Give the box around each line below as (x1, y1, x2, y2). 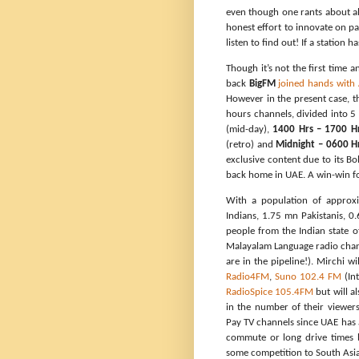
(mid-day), (226, 124, 273, 135)
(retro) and (226, 139, 276, 151)
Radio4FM (226, 272, 269, 283)
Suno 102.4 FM (275, 272, 342, 283)
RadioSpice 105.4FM (226, 287, 314, 298)
